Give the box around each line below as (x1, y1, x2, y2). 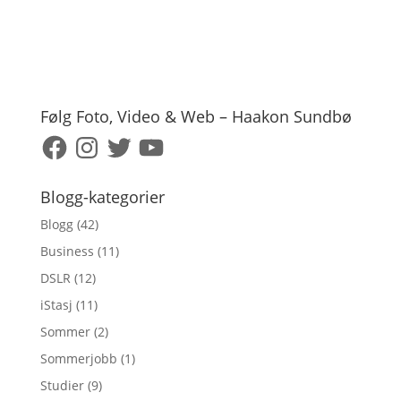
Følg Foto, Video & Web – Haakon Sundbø (39, 106, 352, 127)
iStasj (39, 296, 73, 313)
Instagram (71, 130, 132, 147)
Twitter (103, 130, 146, 147)
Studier (39, 377, 84, 394)
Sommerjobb (39, 350, 117, 367)
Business (39, 243, 94, 260)
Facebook (38, 130, 95, 147)
